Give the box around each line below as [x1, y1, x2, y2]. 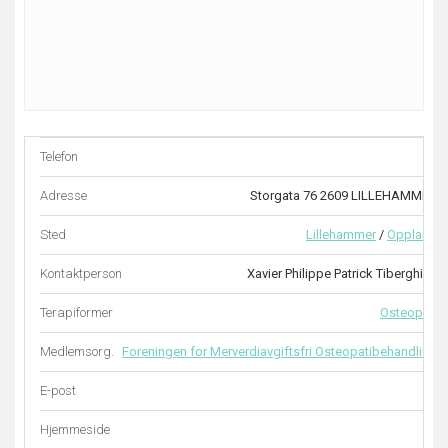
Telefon [40, 149, 78, 164]
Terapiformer [40, 305, 113, 320]
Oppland [387, 227, 437, 242]
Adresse [40, 188, 87, 203]
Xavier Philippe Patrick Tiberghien [247, 266, 437, 281]
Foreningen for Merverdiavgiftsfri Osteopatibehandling [122, 344, 437, 359]
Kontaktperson [40, 266, 122, 281]
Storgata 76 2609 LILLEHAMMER [250, 188, 437, 203]
